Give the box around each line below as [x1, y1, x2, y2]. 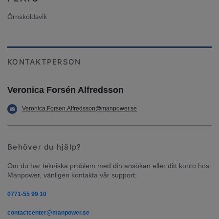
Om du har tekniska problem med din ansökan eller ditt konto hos [7, 162, 209, 170]
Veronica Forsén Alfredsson [7, 85, 124, 95]
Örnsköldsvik [7, 13, 47, 21]
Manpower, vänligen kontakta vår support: [7, 171, 137, 179]
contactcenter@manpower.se [7, 209, 89, 217]
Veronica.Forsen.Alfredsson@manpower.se [22, 105, 137, 112]
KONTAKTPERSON [7, 57, 81, 67]
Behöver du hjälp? [7, 142, 82, 152]
